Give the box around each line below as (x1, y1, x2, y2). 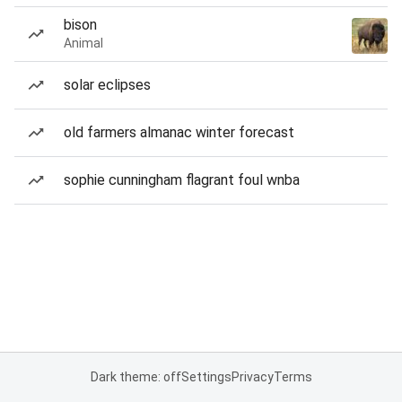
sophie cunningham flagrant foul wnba (64, 171, 300, 188)
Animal (64, 36, 103, 50)
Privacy (231, 370, 274, 384)
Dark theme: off (90, 370, 181, 384)
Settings (180, 370, 232, 384)
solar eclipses (64, 76, 151, 93)
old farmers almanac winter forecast (64, 124, 294, 141)
